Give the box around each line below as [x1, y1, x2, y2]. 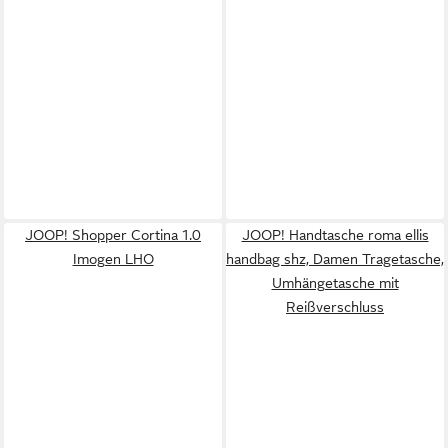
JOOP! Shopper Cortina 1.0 [25, 226, 201, 243]
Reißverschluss [286, 298, 384, 315]
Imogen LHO [72, 250, 154, 267]
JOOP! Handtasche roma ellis [241, 226, 429, 243]
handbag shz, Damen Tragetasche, [226, 250, 444, 267]
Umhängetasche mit [271, 274, 399, 291]
